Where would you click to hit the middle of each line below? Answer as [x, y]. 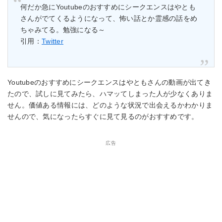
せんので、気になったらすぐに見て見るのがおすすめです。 [103, 117]
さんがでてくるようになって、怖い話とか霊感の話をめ [109, 19]
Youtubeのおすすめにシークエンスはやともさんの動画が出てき [109, 83]
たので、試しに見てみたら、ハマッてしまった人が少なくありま [110, 94]
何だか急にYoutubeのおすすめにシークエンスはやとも [108, 7]
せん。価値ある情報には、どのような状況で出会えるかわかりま [110, 105]
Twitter [53, 41]
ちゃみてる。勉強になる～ [63, 30]
